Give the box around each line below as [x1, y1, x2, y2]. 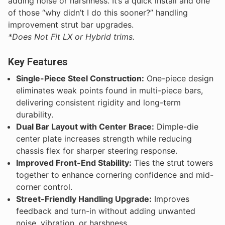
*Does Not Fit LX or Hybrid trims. [8, 31, 135, 42]
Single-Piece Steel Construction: [16, 73, 144, 84]
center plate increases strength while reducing [16, 134, 192, 144]
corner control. [16, 182, 72, 192]
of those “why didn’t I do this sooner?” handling [8, 7, 188, 18]
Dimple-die [154, 122, 198, 132]
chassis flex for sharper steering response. [16, 146, 177, 156]
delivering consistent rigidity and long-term [16, 97, 181, 108]
